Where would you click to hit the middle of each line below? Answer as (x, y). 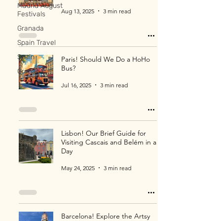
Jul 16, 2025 (76, 85)
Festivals (31, 14)
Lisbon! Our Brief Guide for (104, 133)
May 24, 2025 (78, 168)
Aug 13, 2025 (78, 11)
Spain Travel (37, 43)
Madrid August (40, 6)
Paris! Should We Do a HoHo (106, 59)
